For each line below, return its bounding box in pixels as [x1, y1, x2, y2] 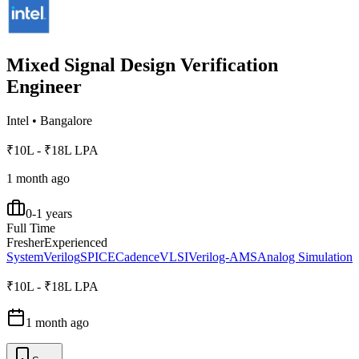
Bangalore [40, 113, 92, 127]
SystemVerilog [6, 249, 80, 264]
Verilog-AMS [188, 249, 257, 264]
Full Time [6, 220, 55, 235]
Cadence [115, 249, 159, 264]
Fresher [6, 235, 44, 249]
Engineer [6, 75, 82, 97]
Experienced [44, 235, 107, 249]
